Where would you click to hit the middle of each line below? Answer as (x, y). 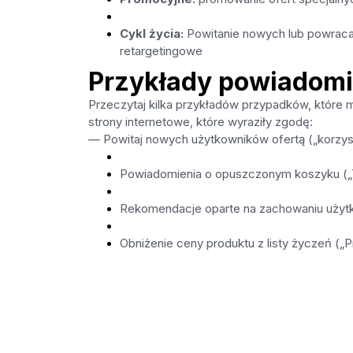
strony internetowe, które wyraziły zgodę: (200, 123)
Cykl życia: (151, 34)
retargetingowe (161, 52)
